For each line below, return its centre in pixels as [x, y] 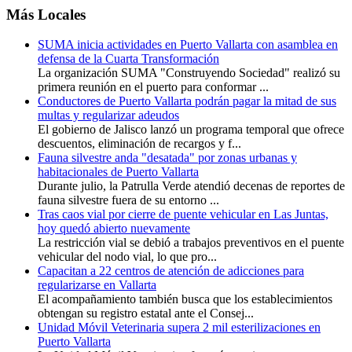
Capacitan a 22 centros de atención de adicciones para [171, 271]
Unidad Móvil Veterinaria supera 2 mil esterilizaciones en [179, 328]
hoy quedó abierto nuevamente [114, 229]
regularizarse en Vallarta [97, 285]
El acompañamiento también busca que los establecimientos [185, 299]
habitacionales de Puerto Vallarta [118, 172]
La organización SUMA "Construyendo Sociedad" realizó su [189, 73]
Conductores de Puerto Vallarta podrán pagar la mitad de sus [187, 101]
